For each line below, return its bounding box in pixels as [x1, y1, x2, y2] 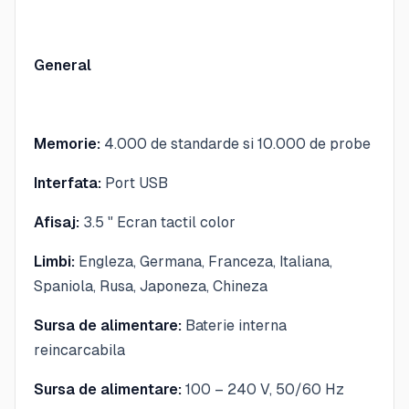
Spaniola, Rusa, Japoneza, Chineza [34, 277, 267, 295]
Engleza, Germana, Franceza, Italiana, [75, 252, 332, 270]
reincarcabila [34, 341, 125, 359]
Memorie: [34, 134, 104, 152]
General [34, 56, 91, 74]
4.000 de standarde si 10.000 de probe [104, 134, 371, 152]
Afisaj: [34, 213, 79, 231]
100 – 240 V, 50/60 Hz [182, 380, 344, 398]
